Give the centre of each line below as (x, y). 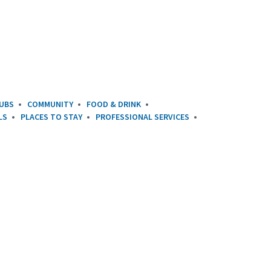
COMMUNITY (50, 104)
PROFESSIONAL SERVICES (142, 117)
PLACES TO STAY (51, 117)
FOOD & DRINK (114, 104)
